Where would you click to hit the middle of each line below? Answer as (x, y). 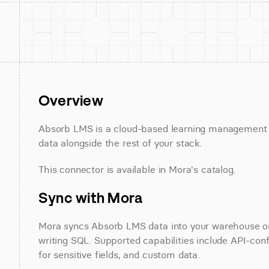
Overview (71, 100)
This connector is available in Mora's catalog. (137, 169)
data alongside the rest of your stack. (120, 143)
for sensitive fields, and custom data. (119, 255)
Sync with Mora (91, 198)
